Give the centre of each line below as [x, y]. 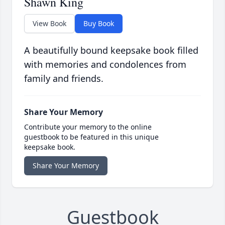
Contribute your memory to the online [88, 127]
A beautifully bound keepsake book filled [111, 50]
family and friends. [64, 79]
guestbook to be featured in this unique [91, 137]
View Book [49, 24]
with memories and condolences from [105, 65]
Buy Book [99, 24]
